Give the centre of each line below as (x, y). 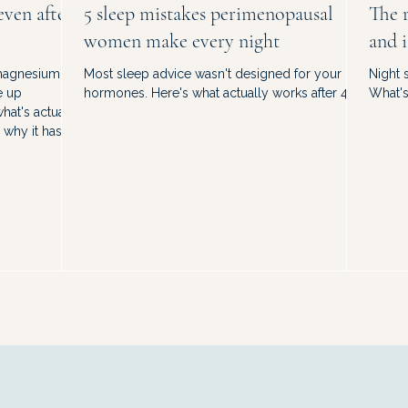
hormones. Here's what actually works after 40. (221, 93)
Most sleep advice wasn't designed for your (213, 74)
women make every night (182, 41)
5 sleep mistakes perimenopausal (209, 14)
